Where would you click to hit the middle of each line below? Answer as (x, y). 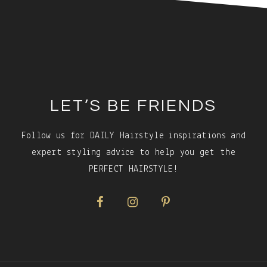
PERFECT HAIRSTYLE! (133, 169)
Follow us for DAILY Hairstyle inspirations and (133, 136)
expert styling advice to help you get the (133, 152)
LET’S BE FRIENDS (133, 105)
